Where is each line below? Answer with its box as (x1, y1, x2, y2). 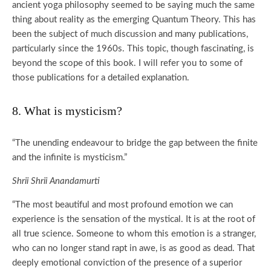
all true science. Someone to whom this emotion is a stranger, (12, 229, 256, 238)
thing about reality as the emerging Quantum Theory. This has (12, 15, 256, 24)
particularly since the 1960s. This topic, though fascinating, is (12, 44, 254, 53)
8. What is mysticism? (12, 104, 122, 117)
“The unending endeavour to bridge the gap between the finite (12, 139, 258, 148)
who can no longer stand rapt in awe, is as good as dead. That (12, 244, 255, 253)
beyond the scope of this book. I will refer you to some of (12, 59, 243, 68)
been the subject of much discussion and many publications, (12, 30, 248, 39)
